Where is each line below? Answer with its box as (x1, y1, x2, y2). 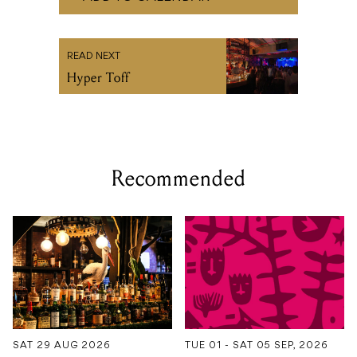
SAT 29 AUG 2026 (13, 340, 111, 351)
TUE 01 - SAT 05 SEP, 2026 (185, 340, 328, 351)
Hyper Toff (67, 69, 129, 87)
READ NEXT (67, 52, 120, 62)
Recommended (111, 165, 246, 193)
